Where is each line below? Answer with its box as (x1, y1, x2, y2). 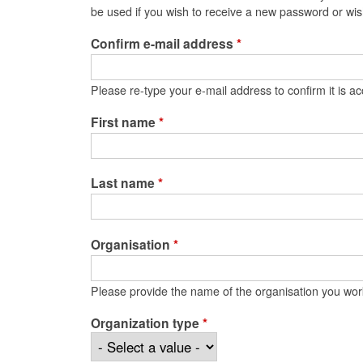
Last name (91, 173, 158, 193)
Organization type (91, 313, 203, 332)
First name (91, 112, 159, 131)
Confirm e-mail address (91, 33, 237, 53)
